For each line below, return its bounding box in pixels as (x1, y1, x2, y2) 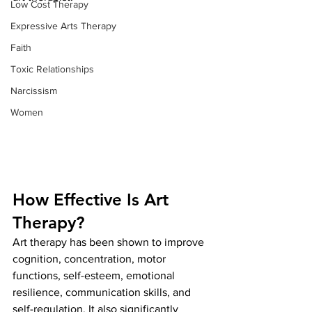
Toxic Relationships (10, 63, 94, 75)
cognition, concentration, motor (13, 252, 169, 265)
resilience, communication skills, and (13, 286, 194, 298)
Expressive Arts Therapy (10, 20, 116, 31)
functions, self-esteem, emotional (13, 269, 178, 281)
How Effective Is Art (13, 189, 173, 210)
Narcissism (10, 85, 57, 96)
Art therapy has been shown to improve (13, 235, 207, 248)
